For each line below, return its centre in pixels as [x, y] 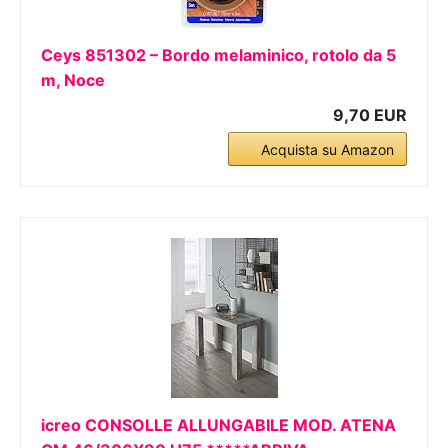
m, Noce [73, 80]
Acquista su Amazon [327, 149]
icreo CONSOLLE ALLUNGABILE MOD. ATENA [218, 425]
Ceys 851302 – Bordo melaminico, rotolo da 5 [218, 55]
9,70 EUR [370, 115]
